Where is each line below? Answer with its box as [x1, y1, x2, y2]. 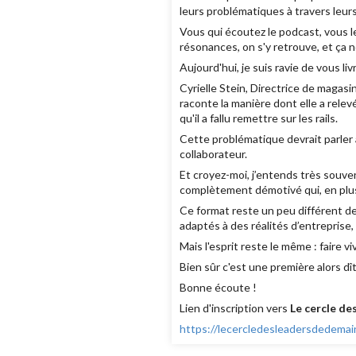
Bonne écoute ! [179, 281, 257, 295]
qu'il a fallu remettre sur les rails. [179, 111, 338, 126]
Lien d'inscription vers [179, 301, 290, 315]
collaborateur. [179, 147, 247, 161]
